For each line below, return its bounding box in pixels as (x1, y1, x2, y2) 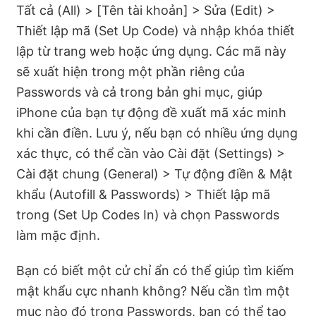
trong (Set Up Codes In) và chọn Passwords (16, 207, 279, 222)
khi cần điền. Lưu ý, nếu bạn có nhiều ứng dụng (16, 125, 298, 140)
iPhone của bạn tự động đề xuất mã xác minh (16, 104, 286, 120)
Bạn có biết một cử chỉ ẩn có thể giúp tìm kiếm (16, 263, 294, 279)
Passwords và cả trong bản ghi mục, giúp (16, 84, 262, 99)
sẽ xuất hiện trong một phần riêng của (16, 63, 245, 79)
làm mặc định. (16, 227, 100, 243)
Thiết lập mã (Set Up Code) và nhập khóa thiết (16, 23, 295, 38)
